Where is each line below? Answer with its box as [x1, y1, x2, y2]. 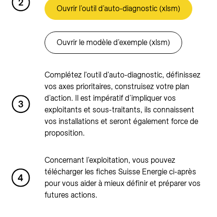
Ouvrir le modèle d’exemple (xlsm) [57, 38, 170, 47]
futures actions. [45, 190, 97, 200]
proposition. [45, 128, 85, 138]
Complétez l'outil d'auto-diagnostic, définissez [45, 70, 201, 79]
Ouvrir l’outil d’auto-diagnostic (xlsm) [57, 4, 180, 13]
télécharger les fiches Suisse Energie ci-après [45, 167, 196, 176]
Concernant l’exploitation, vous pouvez [45, 155, 175, 165]
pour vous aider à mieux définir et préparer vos [45, 179, 201, 188]
